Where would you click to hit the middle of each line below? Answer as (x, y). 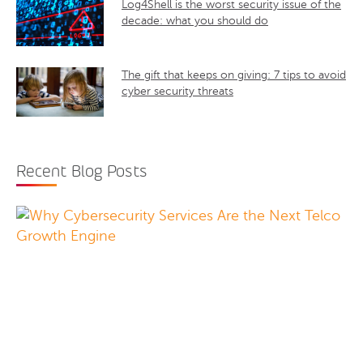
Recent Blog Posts (82, 171)
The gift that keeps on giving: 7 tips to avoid (234, 75)
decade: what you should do (195, 21)
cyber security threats (177, 92)
